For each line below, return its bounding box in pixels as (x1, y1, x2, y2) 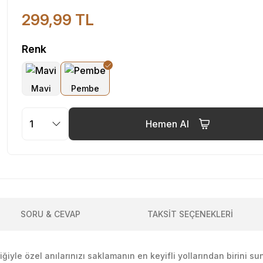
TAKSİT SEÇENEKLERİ (147, 208, 234, 219)
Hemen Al (145, 117, 189, 130)
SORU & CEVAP (20, 208, 80, 219)
